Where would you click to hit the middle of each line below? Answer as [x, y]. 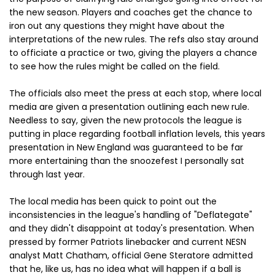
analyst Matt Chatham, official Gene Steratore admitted [131, 255]
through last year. [47, 174]
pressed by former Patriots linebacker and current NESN [128, 242]
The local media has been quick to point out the [113, 201]
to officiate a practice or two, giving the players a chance [133, 52]
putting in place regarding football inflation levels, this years [137, 134]
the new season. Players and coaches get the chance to [131, 12]
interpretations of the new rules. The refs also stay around [134, 39]
